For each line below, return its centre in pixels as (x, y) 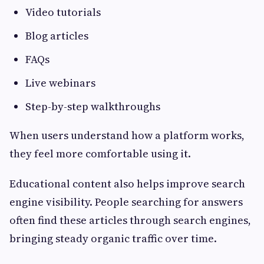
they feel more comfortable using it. (100, 154)
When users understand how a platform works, (127, 136)
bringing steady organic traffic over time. (113, 239)
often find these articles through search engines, (130, 220)
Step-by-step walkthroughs (93, 107)
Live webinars (60, 83)
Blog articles (57, 36)
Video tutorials (63, 12)
